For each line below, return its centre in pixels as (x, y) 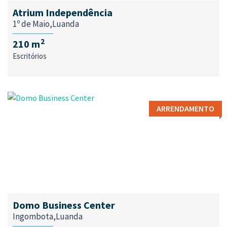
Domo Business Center (64, 205)
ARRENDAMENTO (185, 108)
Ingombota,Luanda (48, 216)
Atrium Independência (63, 12)
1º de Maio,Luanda (46, 24)
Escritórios (30, 56)
